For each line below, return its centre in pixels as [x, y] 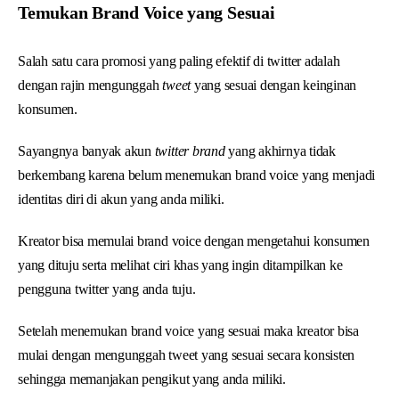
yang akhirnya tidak [280, 151]
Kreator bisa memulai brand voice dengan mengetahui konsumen [194, 240]
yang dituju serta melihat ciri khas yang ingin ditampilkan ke [180, 265]
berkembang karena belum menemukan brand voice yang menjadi [197, 175]
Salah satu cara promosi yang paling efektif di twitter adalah [179, 61]
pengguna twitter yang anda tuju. [107, 289]
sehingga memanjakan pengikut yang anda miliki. [152, 379]
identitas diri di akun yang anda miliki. [121, 199]
